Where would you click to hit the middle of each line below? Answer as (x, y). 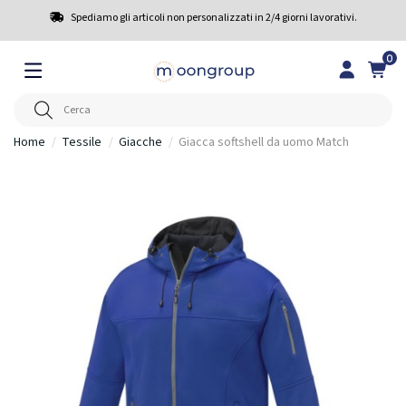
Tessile (82, 142)
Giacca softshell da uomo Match (264, 142)
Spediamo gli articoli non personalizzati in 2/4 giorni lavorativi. (213, 18)
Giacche (140, 142)
